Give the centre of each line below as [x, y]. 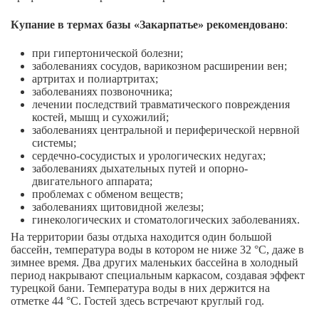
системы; [54, 143]
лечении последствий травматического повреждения [161, 105]
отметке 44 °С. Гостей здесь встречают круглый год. [137, 301]
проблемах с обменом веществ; [108, 194]
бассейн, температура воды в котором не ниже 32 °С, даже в [157, 250]
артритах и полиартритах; [95, 79]
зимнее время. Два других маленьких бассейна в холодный [155, 263]
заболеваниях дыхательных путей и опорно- [140, 169]
